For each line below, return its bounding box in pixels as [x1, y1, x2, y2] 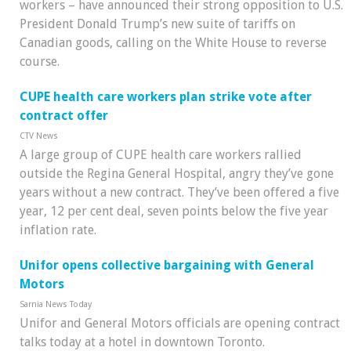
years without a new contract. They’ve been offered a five [20, 184, 339, 200]
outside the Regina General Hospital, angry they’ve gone [20, 165, 334, 181]
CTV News [20, 130, 58, 141]
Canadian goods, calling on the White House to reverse [20, 34, 327, 50]
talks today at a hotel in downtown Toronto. [20, 334, 265, 349]
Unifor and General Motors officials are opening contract [20, 315, 340, 331]
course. [20, 53, 60, 69]
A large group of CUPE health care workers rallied [20, 147, 302, 162]
